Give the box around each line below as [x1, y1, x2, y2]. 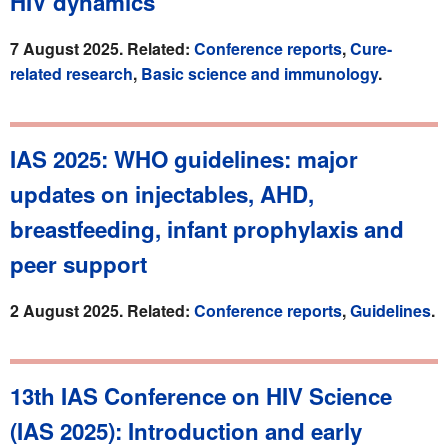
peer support [10, 247, 147, 280]
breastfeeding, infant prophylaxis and [10, 212, 404, 245]
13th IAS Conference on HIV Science [10, 379, 392, 412]
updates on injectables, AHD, [10, 177, 314, 210]
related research [10, 61, 133, 85]
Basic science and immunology [141, 61, 378, 85]
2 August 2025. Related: [10, 298, 194, 322]
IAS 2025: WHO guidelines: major [10, 142, 358, 175]
